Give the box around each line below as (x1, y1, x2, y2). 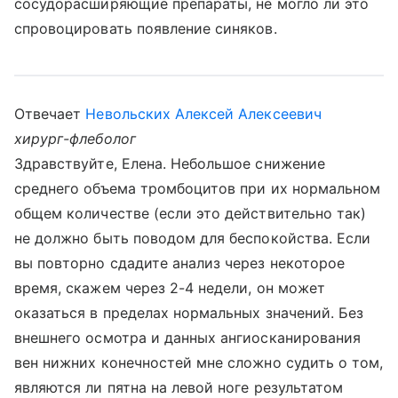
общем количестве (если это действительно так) (14, 204, 367, 222)
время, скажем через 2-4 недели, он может (14, 279, 325, 297)
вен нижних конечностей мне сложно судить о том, (14, 354, 384, 371)
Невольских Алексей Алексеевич (85, 105, 322, 123)
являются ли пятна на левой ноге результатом (14, 378, 344, 396)
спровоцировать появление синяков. (14, 20, 277, 37)
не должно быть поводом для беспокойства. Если (14, 229, 371, 247)
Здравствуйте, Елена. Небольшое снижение (14, 155, 325, 172)
